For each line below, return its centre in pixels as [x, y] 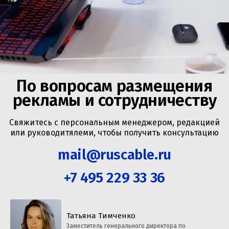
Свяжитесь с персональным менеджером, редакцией [114, 122]
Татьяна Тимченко [101, 215]
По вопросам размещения [114, 86]
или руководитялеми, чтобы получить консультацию [114, 132]
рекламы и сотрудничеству [114, 100]
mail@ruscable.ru [114, 154]
